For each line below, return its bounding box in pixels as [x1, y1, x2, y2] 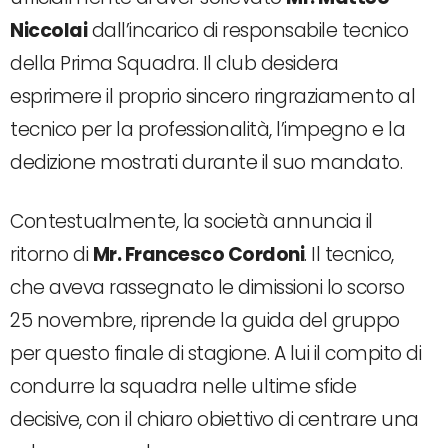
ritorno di [10, 240, 93, 268]
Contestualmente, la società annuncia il [10, 207, 373, 235]
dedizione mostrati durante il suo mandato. [10, 148, 402, 176]
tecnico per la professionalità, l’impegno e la [10, 115, 405, 143]
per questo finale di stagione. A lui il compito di [10, 339, 421, 367]
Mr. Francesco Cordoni [92, 240, 304, 268]
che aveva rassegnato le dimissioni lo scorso [10, 273, 404, 301]
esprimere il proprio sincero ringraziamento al [10, 82, 415, 110]
